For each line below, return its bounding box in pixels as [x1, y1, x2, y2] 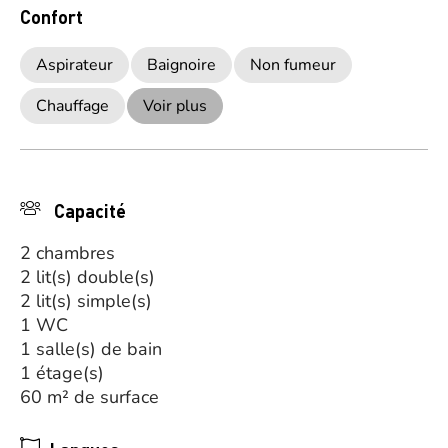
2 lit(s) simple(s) [20, 289, 152, 313]
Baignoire [147, 54, 216, 76]
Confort [20, 5, 83, 28]
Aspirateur [36, 54, 113, 76]
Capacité [50, 199, 126, 222]
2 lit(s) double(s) [20, 265, 155, 289]
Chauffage [36, 95, 109, 117]
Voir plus [143, 95, 207, 117]
